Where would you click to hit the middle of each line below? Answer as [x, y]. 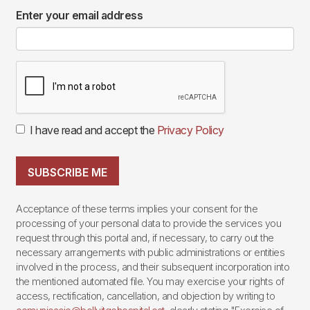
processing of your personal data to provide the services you [148, 223]
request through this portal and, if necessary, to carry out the [145, 237]
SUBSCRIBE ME [67, 172]
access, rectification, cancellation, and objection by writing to [145, 295]
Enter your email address [79, 16]
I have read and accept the [93, 130]
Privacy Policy [190, 130]
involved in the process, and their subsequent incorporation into [153, 266]
